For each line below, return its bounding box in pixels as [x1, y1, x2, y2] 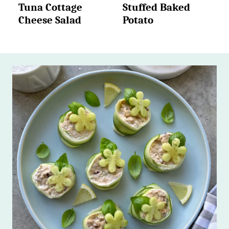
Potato [123, 14, 153, 26]
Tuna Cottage [18, 1, 82, 13]
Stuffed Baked [123, 1, 190, 13]
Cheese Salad [18, 14, 81, 26]
